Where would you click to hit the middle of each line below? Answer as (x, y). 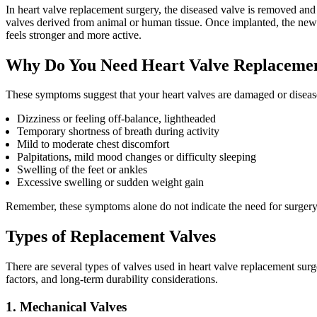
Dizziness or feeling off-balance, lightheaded (116, 119)
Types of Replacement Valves (111, 237)
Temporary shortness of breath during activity (118, 132)
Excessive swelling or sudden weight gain (112, 183)
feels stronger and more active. (75, 35)
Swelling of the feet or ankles (83, 170)
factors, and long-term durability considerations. (112, 279)
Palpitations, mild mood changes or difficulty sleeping (137, 157)
